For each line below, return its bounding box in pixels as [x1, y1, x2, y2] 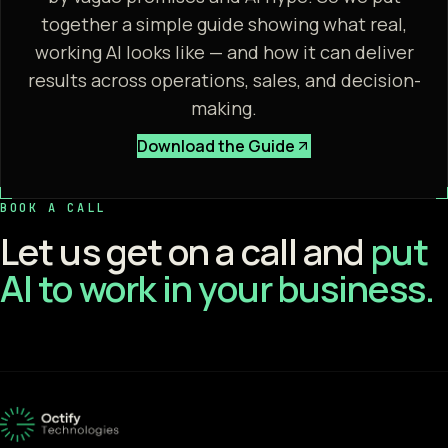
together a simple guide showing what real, [41, 12, 407, 37]
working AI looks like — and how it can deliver [34, 40, 414, 65]
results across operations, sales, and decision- [27, 68, 421, 93]
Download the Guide [137, 135, 295, 158]
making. [191, 96, 257, 121]
